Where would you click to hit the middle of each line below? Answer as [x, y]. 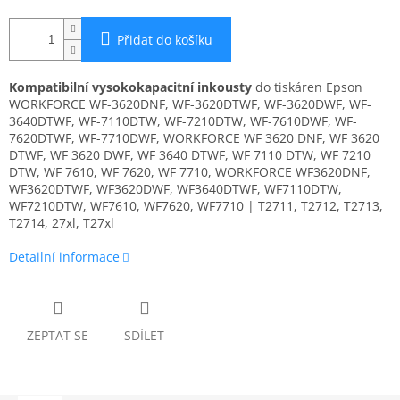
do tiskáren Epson [307, 87]
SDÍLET [144, 336]
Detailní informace [64, 257]
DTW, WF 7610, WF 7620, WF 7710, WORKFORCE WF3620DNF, [190, 172]
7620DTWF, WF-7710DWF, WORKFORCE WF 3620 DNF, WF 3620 [194, 138]
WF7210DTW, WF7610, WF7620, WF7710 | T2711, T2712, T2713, [196, 206]
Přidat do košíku [165, 40]
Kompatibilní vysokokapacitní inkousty [130, 87]
